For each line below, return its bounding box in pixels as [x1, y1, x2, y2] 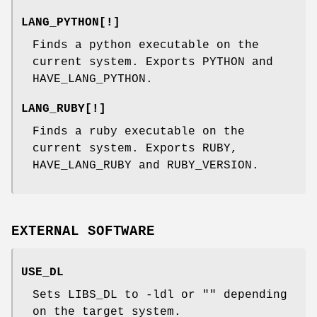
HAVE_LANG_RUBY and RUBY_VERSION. [33, 158, 259, 172]
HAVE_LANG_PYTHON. [33, 72, 153, 86]
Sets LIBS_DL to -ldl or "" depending [33, 288, 287, 301]
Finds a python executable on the [33, 38, 259, 52]
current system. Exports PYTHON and [33, 55, 273, 69]
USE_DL [21, 265, 64, 279]
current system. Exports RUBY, [33, 142, 238, 155]
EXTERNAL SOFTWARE [11, 223, 156, 239]
